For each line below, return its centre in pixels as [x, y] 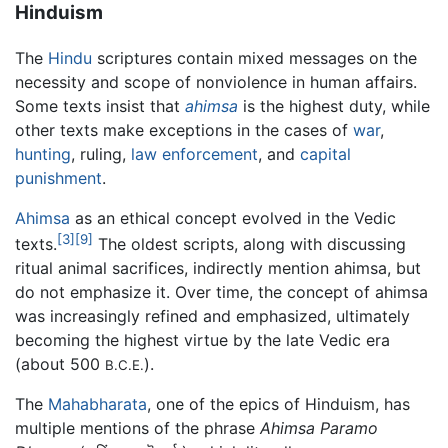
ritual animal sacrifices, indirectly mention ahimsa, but [218, 267]
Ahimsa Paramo [319, 427]
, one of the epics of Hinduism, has [278, 403]
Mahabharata [97, 403]
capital [325, 153]
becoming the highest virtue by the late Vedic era [202, 339]
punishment [58, 177]
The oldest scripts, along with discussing [249, 243]
